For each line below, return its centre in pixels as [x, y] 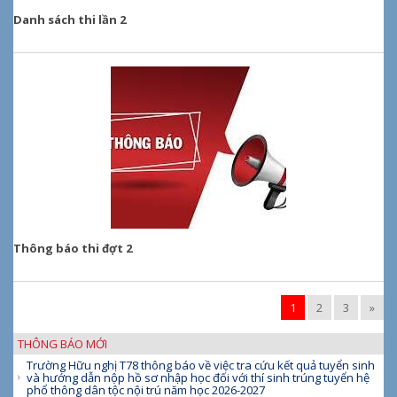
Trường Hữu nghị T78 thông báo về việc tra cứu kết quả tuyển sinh [201, 366]
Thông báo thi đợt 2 [73, 249]
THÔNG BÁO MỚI [62, 344]
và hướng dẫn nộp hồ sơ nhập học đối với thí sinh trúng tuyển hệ [198, 378]
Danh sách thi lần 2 [70, 20]
